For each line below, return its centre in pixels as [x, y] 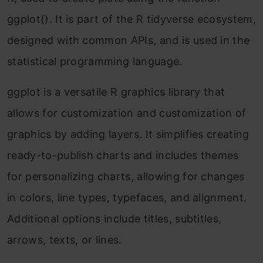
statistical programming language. [95, 61]
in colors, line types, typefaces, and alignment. [127, 198]
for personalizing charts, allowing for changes [126, 176]
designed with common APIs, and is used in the [129, 40]
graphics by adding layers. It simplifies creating [128, 134]
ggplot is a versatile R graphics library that [116, 92]
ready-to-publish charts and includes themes [123, 155]
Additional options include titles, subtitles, [114, 219]
